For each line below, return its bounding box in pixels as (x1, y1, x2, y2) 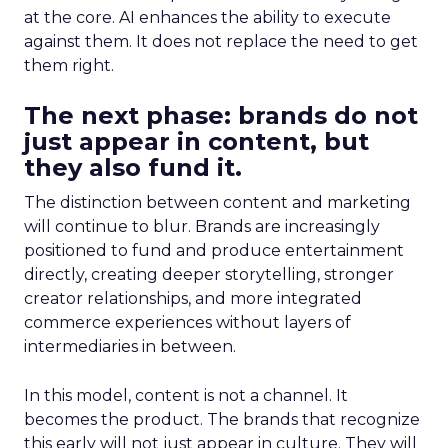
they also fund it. (24, 153, 242, 182)
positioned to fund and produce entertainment (24, 241, 404, 260)
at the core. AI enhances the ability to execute (24, 8, 391, 27)
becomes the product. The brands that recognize (24, 410, 420, 429)
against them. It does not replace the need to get (24, 32, 418, 51)
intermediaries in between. (24, 337, 236, 356)
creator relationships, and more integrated (24, 289, 362, 308)
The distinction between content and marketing (24, 193, 411, 212)
